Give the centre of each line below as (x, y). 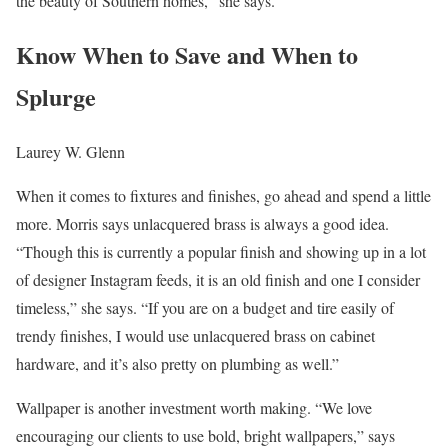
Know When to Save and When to (187, 55)
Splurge (56, 97)
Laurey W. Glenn (70, 152)
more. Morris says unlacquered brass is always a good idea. (202, 224)
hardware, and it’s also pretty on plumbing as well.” (177, 364)
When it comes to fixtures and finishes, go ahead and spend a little (223, 196)
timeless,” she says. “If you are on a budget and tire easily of (205, 308)
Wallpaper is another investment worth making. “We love (194, 408)
